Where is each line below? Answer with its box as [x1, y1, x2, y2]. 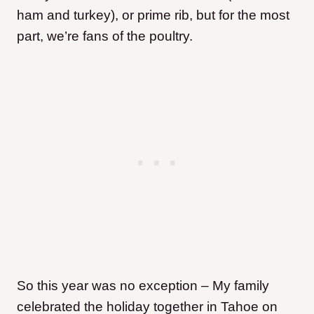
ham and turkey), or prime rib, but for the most [17, 8, 289, 23]
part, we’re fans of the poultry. [17, 29, 193, 44]
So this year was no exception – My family [17, 278, 269, 294]
